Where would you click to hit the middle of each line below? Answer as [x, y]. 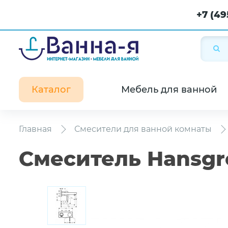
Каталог [51, 90]
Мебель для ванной [169, 90]
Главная [35, 129]
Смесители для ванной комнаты [143, 129]
